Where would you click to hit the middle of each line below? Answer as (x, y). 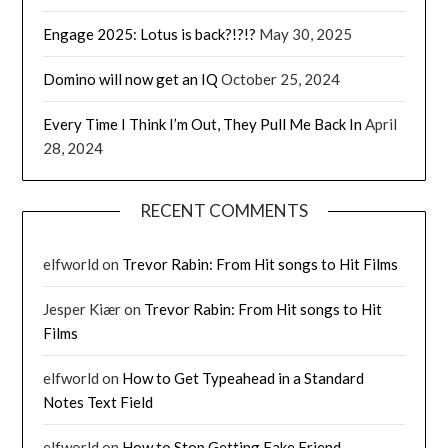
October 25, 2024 (281, 78)
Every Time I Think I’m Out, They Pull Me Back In (203, 123)
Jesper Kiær (82, 308)
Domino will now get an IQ (131, 78)
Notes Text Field (98, 401)
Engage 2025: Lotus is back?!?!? (150, 33)
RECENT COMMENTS (224, 210)
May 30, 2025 (306, 33)
